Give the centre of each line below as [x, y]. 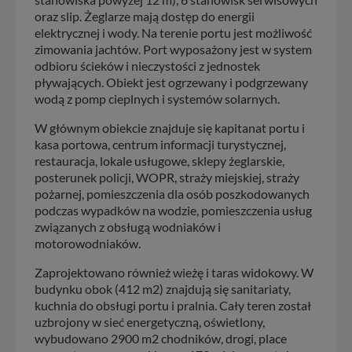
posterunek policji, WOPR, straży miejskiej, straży [167, 177]
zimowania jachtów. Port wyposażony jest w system [173, 49]
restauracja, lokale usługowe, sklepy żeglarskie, [159, 160]
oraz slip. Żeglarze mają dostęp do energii [145, 16]
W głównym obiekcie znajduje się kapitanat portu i [170, 127]
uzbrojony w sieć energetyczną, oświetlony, [150, 321]
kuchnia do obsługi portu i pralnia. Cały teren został [173, 305]
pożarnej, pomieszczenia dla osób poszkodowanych [172, 193]
